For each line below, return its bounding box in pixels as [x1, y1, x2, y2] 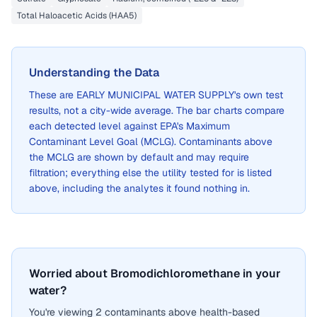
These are [29, 88, 76, 101]
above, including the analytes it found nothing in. [29, 182, 250, 195]
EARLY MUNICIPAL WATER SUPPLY [76, 88, 234, 101]
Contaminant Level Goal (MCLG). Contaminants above [29, 135, 272, 148]
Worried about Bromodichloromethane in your [29, 266, 281, 281]
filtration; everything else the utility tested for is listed [29, 166, 272, 179]
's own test [234, 88, 283, 101]
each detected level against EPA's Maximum [29, 120, 230, 132]
